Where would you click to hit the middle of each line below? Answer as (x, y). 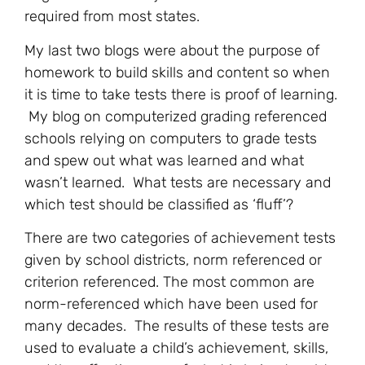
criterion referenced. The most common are (169, 282)
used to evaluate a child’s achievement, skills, (176, 348)
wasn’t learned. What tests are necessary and (178, 182)
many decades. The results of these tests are (177, 326)
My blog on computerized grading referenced (176, 116)
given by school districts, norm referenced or (173, 260)
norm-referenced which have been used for (171, 304)
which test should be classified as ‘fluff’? (159, 204)
